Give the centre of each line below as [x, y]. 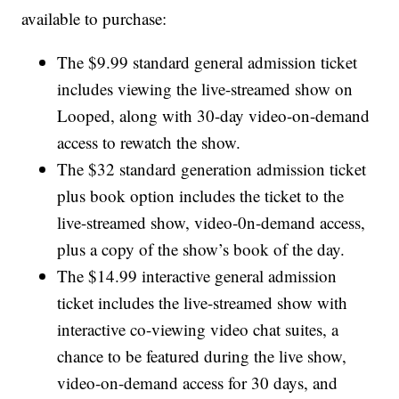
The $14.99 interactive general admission [197, 276]
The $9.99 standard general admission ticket [208, 62]
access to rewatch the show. [149, 142]
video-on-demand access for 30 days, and [198, 383]
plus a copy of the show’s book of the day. [201, 249]
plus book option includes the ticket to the [201, 196]
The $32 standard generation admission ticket [212, 169]
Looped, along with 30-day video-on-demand [214, 116]
